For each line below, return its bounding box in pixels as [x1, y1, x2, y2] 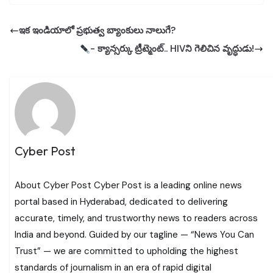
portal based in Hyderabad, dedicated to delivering [15, 195, 229, 208]
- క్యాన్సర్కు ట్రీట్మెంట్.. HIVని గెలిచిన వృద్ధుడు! [90, 42, 254, 55]
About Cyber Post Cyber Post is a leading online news [15, 179, 243, 191]
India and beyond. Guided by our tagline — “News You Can [15, 228, 255, 241]
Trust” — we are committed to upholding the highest [15, 244, 239, 257]
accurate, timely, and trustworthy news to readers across [15, 211, 258, 224]
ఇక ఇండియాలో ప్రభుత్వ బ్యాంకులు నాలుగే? [19, 24, 175, 37]
